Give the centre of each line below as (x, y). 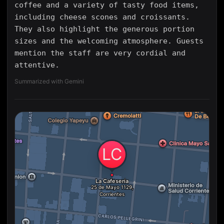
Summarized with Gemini (49, 81)
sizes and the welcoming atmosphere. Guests (109, 41)
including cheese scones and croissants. (102, 17)
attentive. (37, 65)
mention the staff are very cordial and (100, 53)
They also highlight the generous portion (104, 29)
